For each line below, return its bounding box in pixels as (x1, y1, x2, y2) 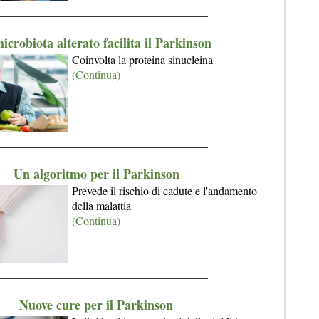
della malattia (72, 198, 131, 213)
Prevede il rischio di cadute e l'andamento (72, 183, 257, 198)
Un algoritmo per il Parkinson (13, 164, 179, 183)
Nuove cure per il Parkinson (19, 296, 173, 314)
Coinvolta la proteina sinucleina (72, 52, 213, 67)
